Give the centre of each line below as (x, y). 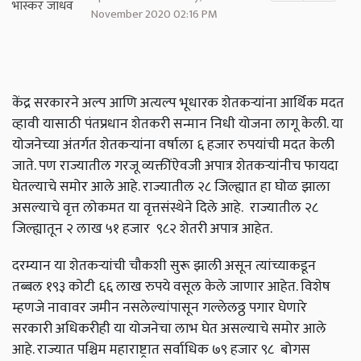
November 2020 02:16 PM (154, 15)
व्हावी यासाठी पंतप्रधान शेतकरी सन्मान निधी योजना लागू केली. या (178, 124)
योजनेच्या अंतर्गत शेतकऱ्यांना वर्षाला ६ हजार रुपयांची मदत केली (173, 145)
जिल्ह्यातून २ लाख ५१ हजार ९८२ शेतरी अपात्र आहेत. (142, 229)
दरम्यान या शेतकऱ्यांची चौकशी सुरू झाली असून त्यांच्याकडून (164, 266)
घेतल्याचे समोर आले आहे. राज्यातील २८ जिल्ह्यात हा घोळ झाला (171, 187)
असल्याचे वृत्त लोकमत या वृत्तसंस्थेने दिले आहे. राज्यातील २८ (165, 208)
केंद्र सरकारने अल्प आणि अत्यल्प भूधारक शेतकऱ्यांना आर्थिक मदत (178, 103)
